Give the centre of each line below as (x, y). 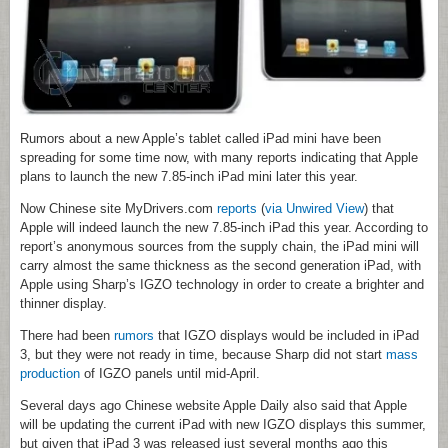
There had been (67, 336)
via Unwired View (314, 209)
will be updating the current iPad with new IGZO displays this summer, (223, 425)
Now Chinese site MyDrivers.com (118, 209)
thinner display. (63, 304)
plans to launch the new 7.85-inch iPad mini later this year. (189, 177)
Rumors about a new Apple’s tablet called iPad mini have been (200, 139)
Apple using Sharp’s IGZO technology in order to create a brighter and (222, 285)
